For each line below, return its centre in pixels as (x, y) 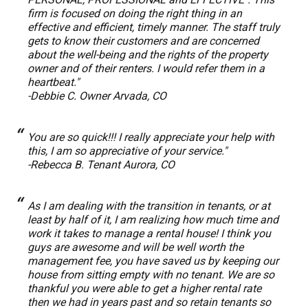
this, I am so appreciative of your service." (127, 151)
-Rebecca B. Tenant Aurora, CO (101, 165)
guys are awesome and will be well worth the (135, 247)
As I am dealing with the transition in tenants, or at (149, 206)
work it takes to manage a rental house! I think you (149, 233)
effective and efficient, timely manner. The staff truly (154, 27)
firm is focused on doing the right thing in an (135, 13)
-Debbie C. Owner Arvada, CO (97, 96)
